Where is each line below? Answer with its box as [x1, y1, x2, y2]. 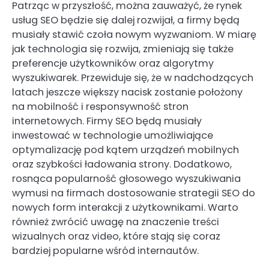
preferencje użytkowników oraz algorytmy [12, 56, 214, 71]
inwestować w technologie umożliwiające [12, 128, 213, 143]
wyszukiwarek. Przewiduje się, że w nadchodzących [12, 71, 253, 85]
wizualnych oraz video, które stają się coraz [12, 229, 220, 244]
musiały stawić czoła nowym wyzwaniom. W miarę [12, 28, 256, 42]
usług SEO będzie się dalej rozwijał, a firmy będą [12, 13, 240, 28]
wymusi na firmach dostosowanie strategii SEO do [12, 186, 255, 201]
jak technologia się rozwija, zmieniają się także [12, 42, 234, 56]
